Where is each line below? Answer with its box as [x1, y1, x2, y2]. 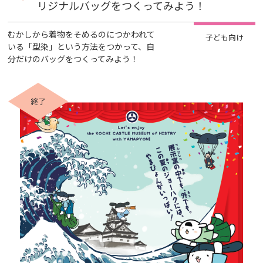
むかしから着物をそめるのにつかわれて [8, 28, 156, 40]
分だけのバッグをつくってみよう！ [8, 53, 139, 65]
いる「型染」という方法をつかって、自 [8, 41, 155, 52]
